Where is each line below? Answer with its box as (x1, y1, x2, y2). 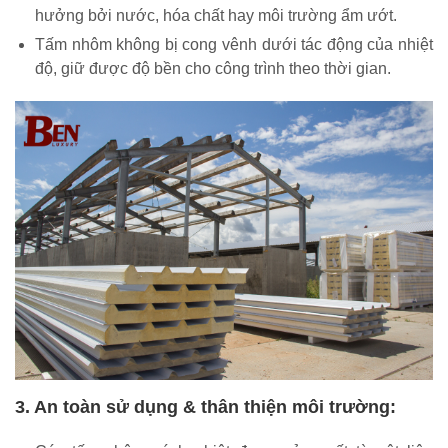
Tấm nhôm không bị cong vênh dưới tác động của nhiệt (35, 36, 433, 54)
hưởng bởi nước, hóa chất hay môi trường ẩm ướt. (35, 7, 397, 25)
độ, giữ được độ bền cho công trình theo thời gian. (35, 60, 391, 78)
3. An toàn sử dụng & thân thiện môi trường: (15, 396, 396, 417)
